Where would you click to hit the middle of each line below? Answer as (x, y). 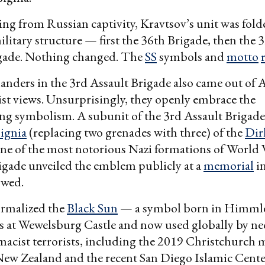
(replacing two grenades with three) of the (136, 132)
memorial (229, 165)
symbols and (192, 56)
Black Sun (92, 208)
